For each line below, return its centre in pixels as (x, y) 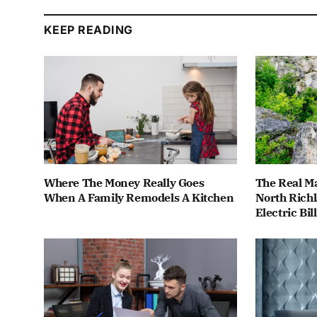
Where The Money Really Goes (124, 182)
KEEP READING (88, 29)
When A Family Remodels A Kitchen (139, 197)
